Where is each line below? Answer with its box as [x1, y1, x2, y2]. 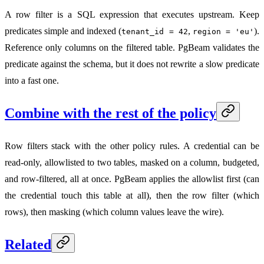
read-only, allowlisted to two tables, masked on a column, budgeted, [5, 157, 259, 168]
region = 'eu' [192, 27, 255, 37]
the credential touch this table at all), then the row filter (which [5, 190, 259, 201]
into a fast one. [5, 75, 59, 86]
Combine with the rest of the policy [5, 105, 216, 121]
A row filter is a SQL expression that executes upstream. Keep [5, 9, 259, 20]
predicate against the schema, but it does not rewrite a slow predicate [5, 59, 259, 70]
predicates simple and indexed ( [5, 26, 122, 37]
